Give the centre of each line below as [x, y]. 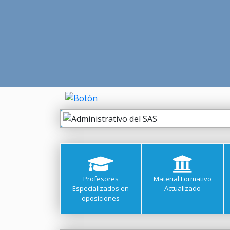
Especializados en [101, 188]
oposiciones [101, 198]
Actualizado [182, 188]
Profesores [101, 179]
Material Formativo [182, 179]
